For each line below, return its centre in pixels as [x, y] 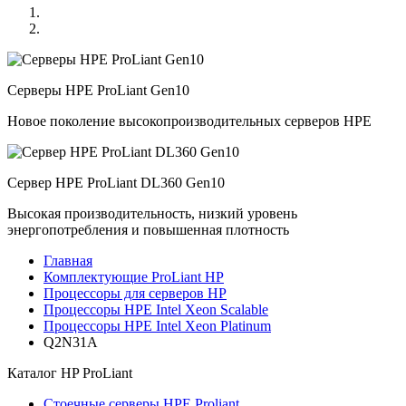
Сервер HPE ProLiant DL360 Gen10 [116, 183]
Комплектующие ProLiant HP [134, 277]
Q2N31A [71, 342]
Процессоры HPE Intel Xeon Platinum [157, 326]
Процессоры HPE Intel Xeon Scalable [156, 309]
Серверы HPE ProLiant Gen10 [98, 90]
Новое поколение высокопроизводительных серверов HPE [189, 121]
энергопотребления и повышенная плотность [148, 230]
